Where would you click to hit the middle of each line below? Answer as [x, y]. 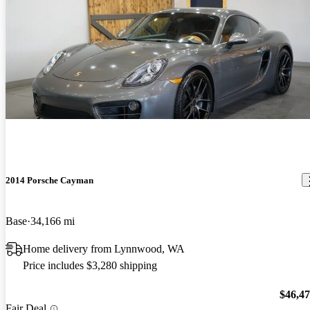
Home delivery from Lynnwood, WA [104, 248]
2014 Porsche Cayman [49, 180]
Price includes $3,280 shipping [90, 265]
